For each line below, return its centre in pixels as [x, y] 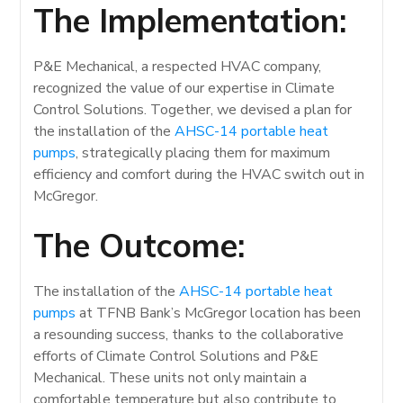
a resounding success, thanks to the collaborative [189, 335]
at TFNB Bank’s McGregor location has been [219, 313]
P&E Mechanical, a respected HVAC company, [178, 66]
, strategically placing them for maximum [203, 152]
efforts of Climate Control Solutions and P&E [176, 357]
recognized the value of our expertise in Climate [184, 88]
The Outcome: [139, 246]
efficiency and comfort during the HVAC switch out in [199, 174]
